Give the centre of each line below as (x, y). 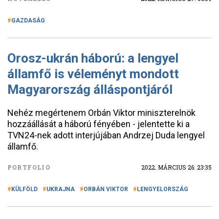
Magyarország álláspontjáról (90, 89)
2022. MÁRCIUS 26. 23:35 (176, 167)
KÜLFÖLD (24, 189)
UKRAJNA (61, 189)
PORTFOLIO (29, 167)
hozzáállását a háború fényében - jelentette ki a (99, 124)
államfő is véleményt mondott (93, 74)
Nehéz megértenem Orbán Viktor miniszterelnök (101, 113)
